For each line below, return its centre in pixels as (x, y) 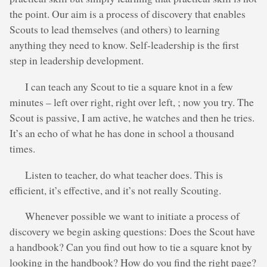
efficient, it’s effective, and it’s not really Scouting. (115, 190)
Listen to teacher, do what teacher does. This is (124, 174)
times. (22, 148)
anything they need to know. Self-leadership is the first (124, 45)
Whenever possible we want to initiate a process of (133, 216)
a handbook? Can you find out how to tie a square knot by (131, 247)
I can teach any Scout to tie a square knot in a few (129, 86)
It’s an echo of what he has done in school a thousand (122, 133)
